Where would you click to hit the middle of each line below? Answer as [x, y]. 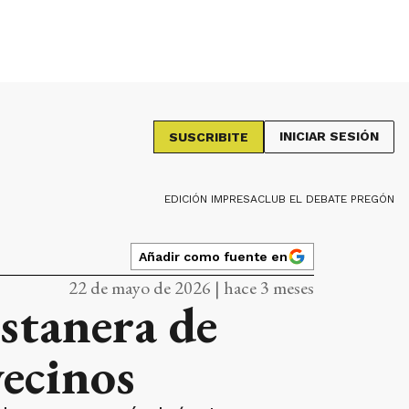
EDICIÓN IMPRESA [211, 199]
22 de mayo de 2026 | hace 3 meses [191, 288]
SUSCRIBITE [209, 137]
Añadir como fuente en [213, 256]
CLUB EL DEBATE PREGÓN [326, 199]
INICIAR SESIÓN [329, 136]
